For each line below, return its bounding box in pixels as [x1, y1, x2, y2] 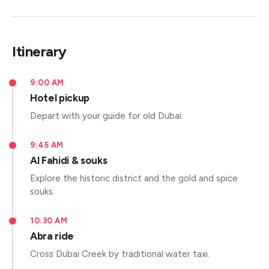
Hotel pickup [30, 92, 89, 104]
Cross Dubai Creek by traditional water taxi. [30, 249, 210, 259]
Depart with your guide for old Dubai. [30, 110, 183, 121]
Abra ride [30, 230, 74, 242]
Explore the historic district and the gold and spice [30, 173, 238, 184]
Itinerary [12, 43, 67, 60]
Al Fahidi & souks [30, 154, 107, 166]
